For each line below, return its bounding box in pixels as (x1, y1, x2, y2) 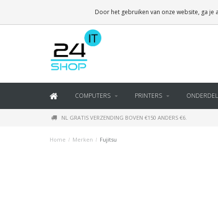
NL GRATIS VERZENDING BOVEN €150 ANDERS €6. (61, 114, 187, 121)
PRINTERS (135, 91, 162, 100)
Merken (73, 136, 93, 143)
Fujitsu (100, 136, 117, 143)
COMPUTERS (75, 91, 110, 100)
